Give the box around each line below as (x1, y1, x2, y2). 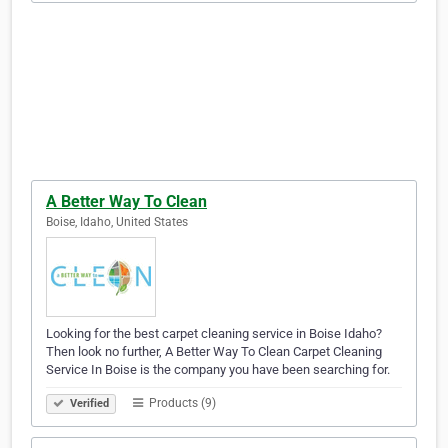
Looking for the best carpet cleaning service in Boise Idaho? (46, 326, 382, 342)
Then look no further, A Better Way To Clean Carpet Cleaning (46, 344, 382, 360)
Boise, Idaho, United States (46, 215, 188, 230)
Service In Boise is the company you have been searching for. (46, 362, 390, 378)
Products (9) (146, 396, 216, 411)
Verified (67, 397, 109, 411)
